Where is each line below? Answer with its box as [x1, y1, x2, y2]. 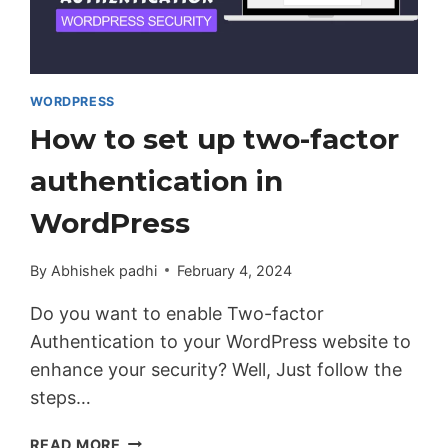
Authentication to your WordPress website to [30, 330, 412, 352]
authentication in [30, 164, 284, 199]
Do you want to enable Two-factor [30, 302, 325, 324]
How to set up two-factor [30, 122, 400, 157]
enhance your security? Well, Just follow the [30, 358, 403, 380]
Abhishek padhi [50, 261, 157, 279]
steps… [30, 386, 92, 408]
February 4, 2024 [176, 261, 292, 279]
